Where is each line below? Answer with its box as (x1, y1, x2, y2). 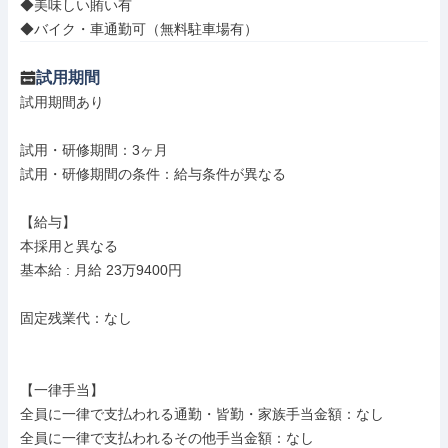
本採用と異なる (20, 238, 118, 254)
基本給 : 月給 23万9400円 (20, 262, 182, 278)
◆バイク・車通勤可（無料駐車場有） (20, 21, 258, 37)
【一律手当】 (20, 382, 104, 398)
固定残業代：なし (20, 310, 132, 326)
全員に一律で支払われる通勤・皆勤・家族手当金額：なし (20, 406, 384, 422)
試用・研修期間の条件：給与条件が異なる (20, 166, 286, 182)
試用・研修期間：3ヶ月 (20, 142, 168, 158)
